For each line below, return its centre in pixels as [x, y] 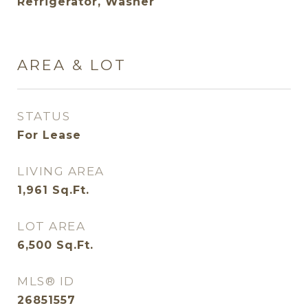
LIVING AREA [61, 171]
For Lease [49, 135]
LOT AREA [51, 226]
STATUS [44, 116]
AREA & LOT [72, 65]
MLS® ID [46, 281]
